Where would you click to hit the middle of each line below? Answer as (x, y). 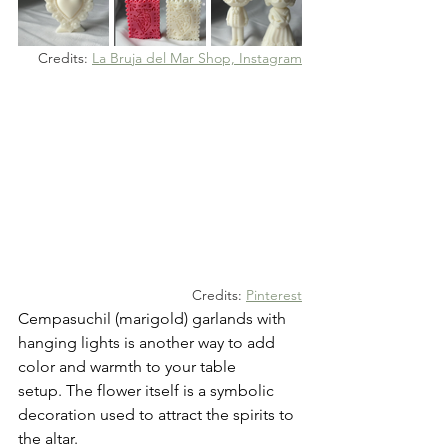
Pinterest (274, 295)
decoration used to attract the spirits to (158, 415)
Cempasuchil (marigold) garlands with (154, 319)
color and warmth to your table (129, 367)
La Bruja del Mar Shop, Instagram (197, 58)
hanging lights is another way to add (148, 343)
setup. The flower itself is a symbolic (148, 391)
